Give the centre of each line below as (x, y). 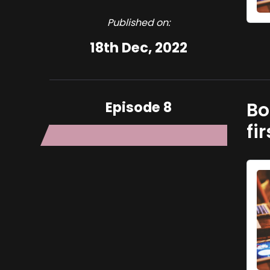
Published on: (138, 23)
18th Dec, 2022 (138, 48)
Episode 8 (138, 107)
